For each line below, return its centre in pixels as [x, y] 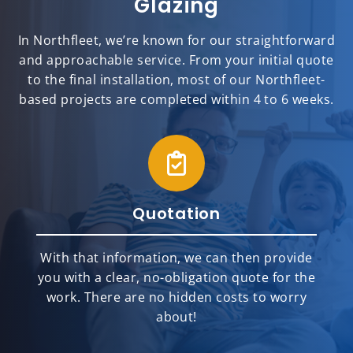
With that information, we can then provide [176, 258]
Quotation [176, 214]
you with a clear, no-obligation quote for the [176, 278]
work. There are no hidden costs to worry [176, 297]
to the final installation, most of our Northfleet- [176, 80]
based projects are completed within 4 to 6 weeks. [176, 100]
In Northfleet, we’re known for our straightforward [176, 41]
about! [176, 317]
